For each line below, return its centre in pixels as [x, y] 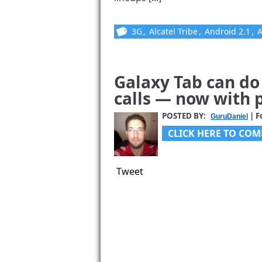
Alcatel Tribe [173, 31]
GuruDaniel [229, 116]
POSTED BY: [185, 116]
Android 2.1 [227, 31]
